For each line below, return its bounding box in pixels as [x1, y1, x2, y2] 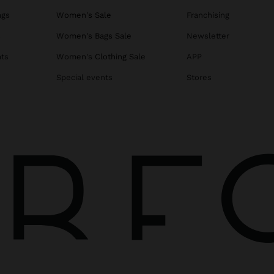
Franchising [186, 10, 229, 20]
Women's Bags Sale [56, 31, 131, 41]
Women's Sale [56, 10, 111, 20]
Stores [186, 73, 212, 83]
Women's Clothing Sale [56, 52, 146, 62]
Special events [56, 73, 113, 83]
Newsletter [186, 31, 229, 41]
